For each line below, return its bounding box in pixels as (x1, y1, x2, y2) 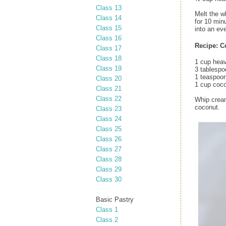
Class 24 (96, 115, 122, 123)
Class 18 (96, 54, 122, 62)
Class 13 (96, 4, 122, 12)
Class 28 (96, 155, 122, 163)
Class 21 (96, 84, 122, 92)
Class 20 (96, 74, 122, 82)
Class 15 (96, 24, 122, 32)
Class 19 (96, 64, 122, 72)
